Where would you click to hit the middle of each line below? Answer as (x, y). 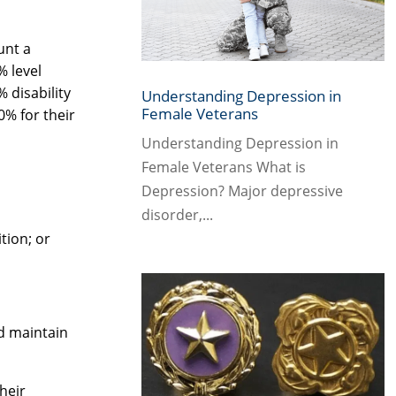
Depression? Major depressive (242, 191)
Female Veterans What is (223, 168)
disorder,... (177, 215)
